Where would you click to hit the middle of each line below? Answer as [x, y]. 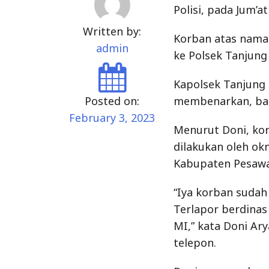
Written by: [112, 31]
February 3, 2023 [112, 118]
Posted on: [112, 101]
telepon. [195, 243]
